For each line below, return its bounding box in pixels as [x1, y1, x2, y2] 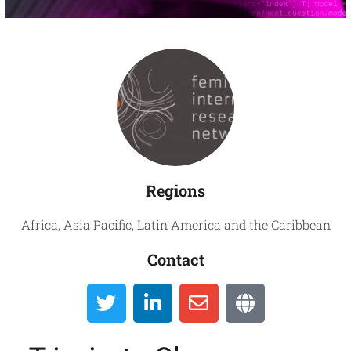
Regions [146, 179, 205, 201]
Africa [20, 215, 58, 233]
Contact [147, 248, 204, 270]
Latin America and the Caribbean [136, 215, 331, 233]
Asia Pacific [63, 215, 132, 233]
